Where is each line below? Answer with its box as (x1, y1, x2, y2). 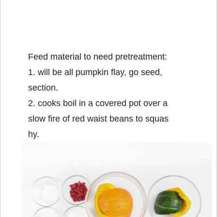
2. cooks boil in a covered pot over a (28, 98, 168, 108)
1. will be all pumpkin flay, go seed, (28, 67, 162, 77)
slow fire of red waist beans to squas (28, 113, 169, 124)
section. (28, 82, 58, 93)
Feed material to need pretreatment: (28, 51, 167, 62)
